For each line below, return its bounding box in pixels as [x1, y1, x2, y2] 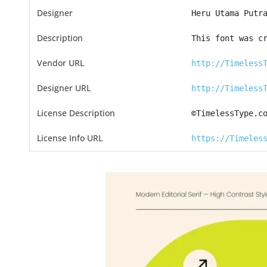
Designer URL [36, 82, 91, 94]
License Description [36, 107, 115, 119]
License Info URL [36, 132, 103, 144]
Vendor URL [36, 57, 84, 69]
